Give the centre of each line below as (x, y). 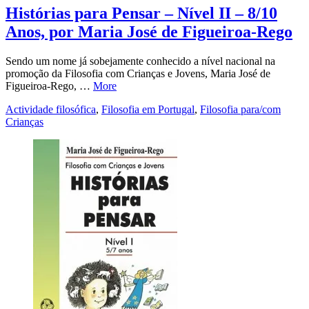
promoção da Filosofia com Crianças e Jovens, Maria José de (138, 73)
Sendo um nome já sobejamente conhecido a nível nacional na (140, 61)
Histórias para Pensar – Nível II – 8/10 (141, 13)
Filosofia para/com (240, 109)
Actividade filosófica (51, 109)
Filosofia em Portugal (148, 109)
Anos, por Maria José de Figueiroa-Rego (149, 31)
